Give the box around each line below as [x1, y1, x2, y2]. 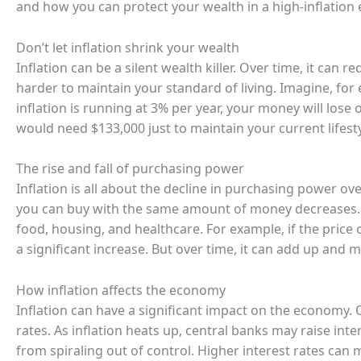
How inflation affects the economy [16, 280, 226, 299]
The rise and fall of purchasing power [16, 160, 244, 178]
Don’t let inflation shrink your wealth [16, 38, 239, 56]
